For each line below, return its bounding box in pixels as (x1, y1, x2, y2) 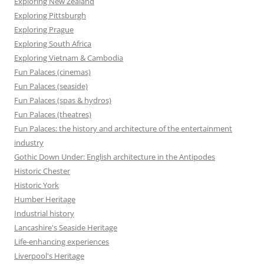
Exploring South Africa (14, 38, 91, 49)
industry (14, 137, 44, 148)
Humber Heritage (14, 194, 75, 205)
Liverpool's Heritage (14, 250, 84, 262)
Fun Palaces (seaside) (14, 81, 88, 92)
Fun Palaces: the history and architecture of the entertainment (14, 123, 232, 134)
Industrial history (14, 208, 74, 219)
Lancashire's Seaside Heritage (14, 222, 117, 233)
